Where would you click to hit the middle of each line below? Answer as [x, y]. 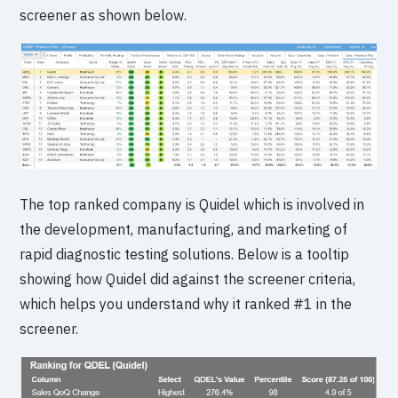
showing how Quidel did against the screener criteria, [188, 279]
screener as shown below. [103, 16]
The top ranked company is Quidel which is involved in [192, 205]
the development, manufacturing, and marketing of [184, 230]
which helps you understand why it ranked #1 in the [186, 304]
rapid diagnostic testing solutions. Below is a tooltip [185, 255]
